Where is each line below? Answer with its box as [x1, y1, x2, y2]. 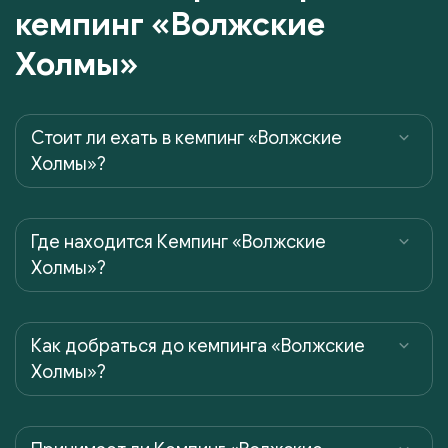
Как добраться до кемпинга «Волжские [31, 334, 365, 357]
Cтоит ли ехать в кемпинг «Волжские [31, 126, 342, 149]
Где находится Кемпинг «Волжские [31, 230, 326, 253]
